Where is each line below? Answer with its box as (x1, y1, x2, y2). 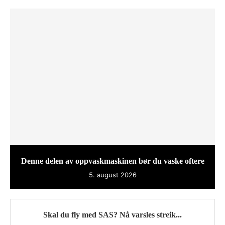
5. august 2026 (88, 170, 137, 179)
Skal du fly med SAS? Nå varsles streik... (43, 210, 182, 219)
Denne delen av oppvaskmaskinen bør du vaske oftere (21, 156, 204, 165)
